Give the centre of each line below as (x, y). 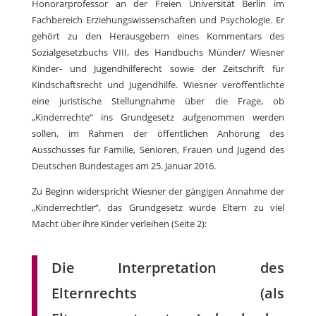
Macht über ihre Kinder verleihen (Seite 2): (119, 224)
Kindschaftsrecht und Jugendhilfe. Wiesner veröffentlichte (158, 85)
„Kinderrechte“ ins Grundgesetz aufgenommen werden (158, 117)
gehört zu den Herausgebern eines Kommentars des (158, 36)
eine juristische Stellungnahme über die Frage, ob (158, 101)
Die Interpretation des (168, 268)
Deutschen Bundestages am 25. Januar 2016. (123, 166)
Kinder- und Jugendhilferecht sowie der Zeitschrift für (158, 69)
